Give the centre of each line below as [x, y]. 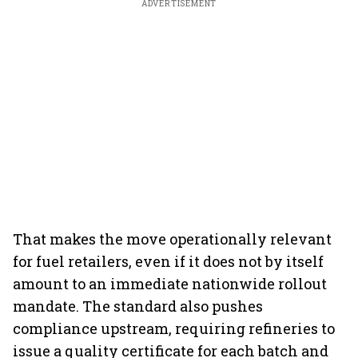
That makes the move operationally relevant [172, 239]
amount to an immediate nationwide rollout [170, 284]
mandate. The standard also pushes [138, 306]
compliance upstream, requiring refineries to [174, 328]
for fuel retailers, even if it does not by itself [168, 261]
